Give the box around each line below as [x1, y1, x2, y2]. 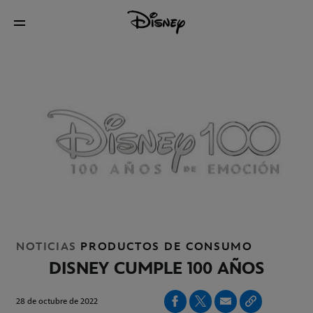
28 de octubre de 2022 [16, 296, 98, 307]
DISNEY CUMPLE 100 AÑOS [48, 258, 265, 279]
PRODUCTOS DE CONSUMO [80, 240, 253, 254]
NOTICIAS [16, 240, 77, 254]
